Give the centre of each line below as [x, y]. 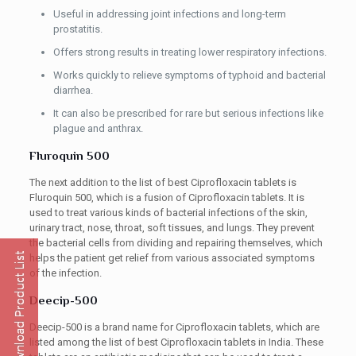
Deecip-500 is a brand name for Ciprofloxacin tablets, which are [174, 327]
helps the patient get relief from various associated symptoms [172, 258]
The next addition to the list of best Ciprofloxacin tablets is [163, 182]
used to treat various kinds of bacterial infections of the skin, [168, 213]
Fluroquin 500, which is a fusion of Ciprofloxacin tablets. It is [166, 197]
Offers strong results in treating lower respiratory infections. [190, 52]
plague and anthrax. [98, 128]
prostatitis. [77, 29]
